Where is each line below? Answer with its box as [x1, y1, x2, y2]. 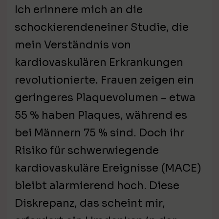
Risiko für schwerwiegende [15, 144, 159, 157]
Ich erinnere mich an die [15, 3, 143, 17]
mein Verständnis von [15, 38, 131, 52]
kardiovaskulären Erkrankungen [15, 56, 183, 69]
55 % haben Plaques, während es [15, 109, 187, 122]
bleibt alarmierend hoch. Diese [15, 179, 179, 193]
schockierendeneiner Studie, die [15, 21, 189, 34]
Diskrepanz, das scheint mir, [15, 197, 165, 210]
